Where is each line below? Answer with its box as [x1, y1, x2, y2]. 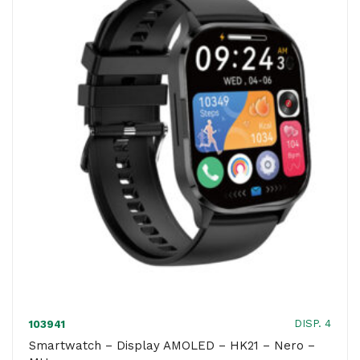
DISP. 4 [294, 317, 331, 329]
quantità [180, 90, 239, 107]
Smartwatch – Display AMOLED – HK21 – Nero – [29, 338, 315, 353]
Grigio [180, 18, 219, 35]
